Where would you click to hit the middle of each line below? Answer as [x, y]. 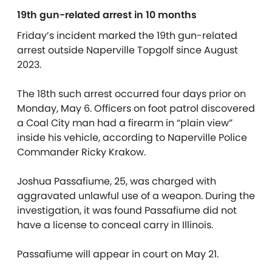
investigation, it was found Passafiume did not [127, 210]
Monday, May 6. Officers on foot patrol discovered [136, 108]
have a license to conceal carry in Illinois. [115, 225]
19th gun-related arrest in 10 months [107, 15]
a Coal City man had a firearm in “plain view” [125, 123]
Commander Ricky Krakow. [81, 152]
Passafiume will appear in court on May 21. [118, 254]
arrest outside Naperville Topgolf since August [127, 50]
